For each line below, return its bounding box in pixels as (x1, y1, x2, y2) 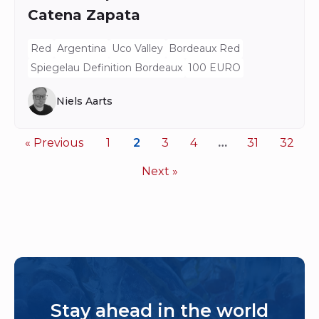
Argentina (57, 42, 106, 55)
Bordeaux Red (169, 42, 240, 55)
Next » (141, 164, 178, 178)
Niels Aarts (56, 94, 113, 108)
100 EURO (188, 61, 241, 74)
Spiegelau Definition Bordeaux (31, 61, 182, 74)
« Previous (25, 136, 83, 150)
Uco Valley (112, 42, 163, 55)
